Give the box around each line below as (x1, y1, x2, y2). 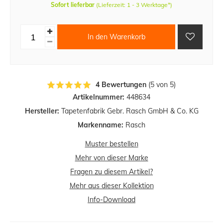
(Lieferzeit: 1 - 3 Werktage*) (96, 1, 172, 9)
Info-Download (88, 195, 135, 205)
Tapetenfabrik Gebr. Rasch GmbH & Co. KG (59, 107, 199, 116)
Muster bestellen (85, 139, 138, 149)
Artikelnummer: (73, 93, 124, 102)
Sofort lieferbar (51, 1, 95, 9)
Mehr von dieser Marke (75, 153, 148, 163)
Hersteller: (24, 107, 59, 116)
